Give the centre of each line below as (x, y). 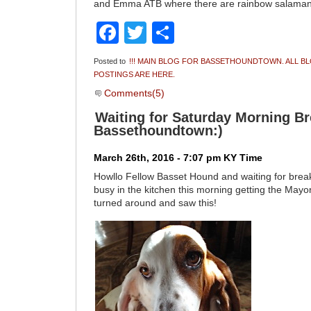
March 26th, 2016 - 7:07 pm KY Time (178, 158)
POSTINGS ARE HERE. (135, 75)
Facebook (168, 33)
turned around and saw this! (155, 203)
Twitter (180, 33)
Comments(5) (133, 94)
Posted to (111, 61)
